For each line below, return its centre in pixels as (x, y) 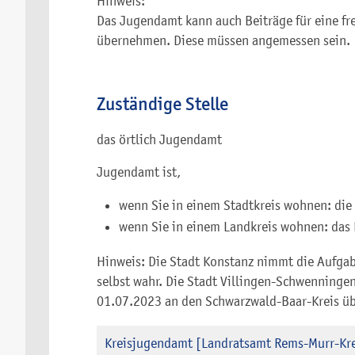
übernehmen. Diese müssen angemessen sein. (223, 40)
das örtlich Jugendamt (159, 140)
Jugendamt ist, (139, 172)
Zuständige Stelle (162, 104)
